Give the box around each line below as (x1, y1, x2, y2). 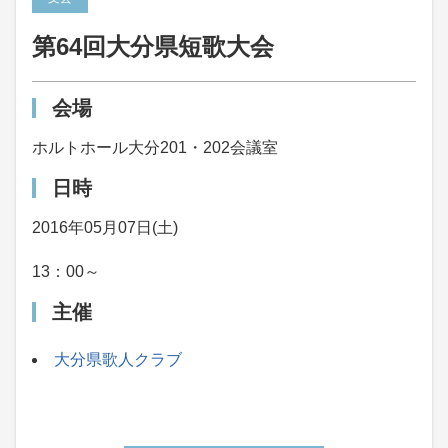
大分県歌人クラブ (54, 351, 182, 368)
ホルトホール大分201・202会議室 (32, 139, 278, 156)
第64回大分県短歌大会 (32, 33, 274, 60)
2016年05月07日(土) (32, 219, 178, 236)
